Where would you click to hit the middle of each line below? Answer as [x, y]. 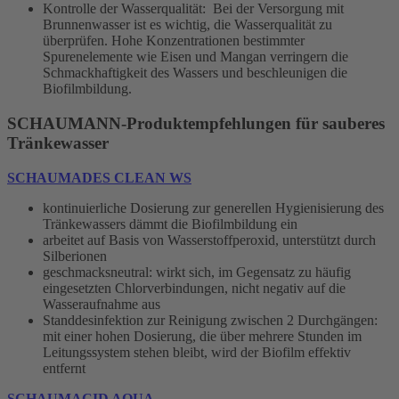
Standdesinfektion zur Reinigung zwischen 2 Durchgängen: [210, 320]
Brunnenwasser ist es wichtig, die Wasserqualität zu [187, 25]
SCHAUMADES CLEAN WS [99, 177]
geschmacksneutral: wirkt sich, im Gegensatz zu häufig [197, 272]
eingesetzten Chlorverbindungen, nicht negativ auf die [194, 288]
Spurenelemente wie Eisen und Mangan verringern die [195, 57]
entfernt [64, 368]
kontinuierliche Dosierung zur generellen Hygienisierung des [213, 208]
